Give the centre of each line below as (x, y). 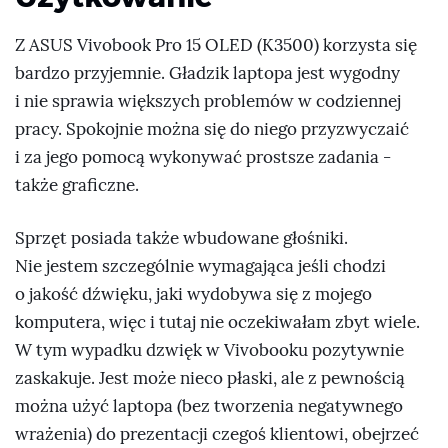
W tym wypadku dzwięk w (119, 351)
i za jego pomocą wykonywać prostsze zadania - (203, 157)
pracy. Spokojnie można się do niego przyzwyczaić (212, 129)
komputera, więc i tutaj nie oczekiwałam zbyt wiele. (217, 323)
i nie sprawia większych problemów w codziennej (208, 101)
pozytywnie (356, 351)
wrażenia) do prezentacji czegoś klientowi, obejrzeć (217, 435)
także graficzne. (77, 185)
